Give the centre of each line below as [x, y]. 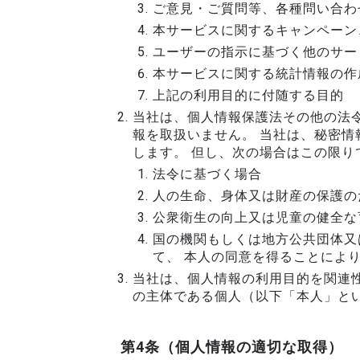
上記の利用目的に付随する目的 [248, 95]
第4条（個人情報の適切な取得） [232, 347]
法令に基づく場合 [207, 174]
